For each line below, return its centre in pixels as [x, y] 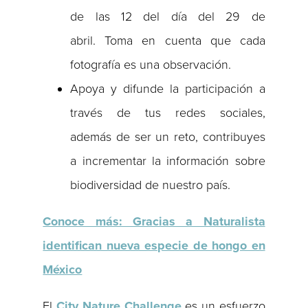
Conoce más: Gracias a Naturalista [154, 222]
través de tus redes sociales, [168, 113]
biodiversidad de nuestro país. [151, 185]
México [63, 270]
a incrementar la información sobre [168, 161]
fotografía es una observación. [151, 65]
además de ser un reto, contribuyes [168, 137]
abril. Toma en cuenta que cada [168, 41]
